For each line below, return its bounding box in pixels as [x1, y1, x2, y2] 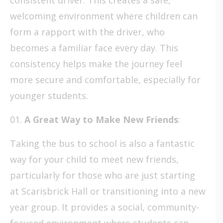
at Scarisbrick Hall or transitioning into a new [10, 185, 206, 197]
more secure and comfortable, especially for [10, 73, 201, 86]
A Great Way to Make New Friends [24, 113, 178, 125]
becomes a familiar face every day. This [10, 41, 178, 54]
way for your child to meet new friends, [10, 153, 179, 165]
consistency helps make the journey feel [10, 57, 182, 70]
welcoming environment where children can [10, 9, 198, 22]
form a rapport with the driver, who [10, 25, 165, 38]
